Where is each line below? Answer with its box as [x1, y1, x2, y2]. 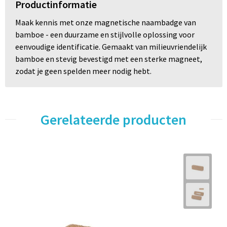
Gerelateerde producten [41, 110, 186, 129]
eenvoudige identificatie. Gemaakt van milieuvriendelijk [15, 41, 207, 52]
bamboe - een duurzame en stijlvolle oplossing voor [15, 29, 195, 40]
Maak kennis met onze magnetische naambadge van [15, 17, 196, 27]
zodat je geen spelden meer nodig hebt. [15, 65, 152, 76]
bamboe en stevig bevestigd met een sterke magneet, [15, 53, 202, 64]
